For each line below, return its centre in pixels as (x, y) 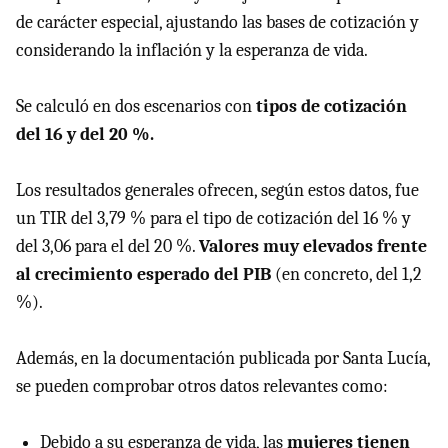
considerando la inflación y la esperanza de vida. (192, 51)
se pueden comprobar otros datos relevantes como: (202, 387)
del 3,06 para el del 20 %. (107, 247)
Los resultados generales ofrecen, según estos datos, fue (217, 191)
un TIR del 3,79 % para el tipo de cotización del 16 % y (213, 219)
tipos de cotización (331, 107)
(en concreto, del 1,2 (346, 275)
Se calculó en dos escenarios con (136, 107)
